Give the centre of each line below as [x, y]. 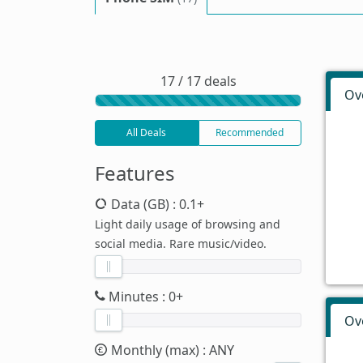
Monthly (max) [155, 350]
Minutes [134, 296]
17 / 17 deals [198, 81]
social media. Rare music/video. [181, 243]
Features [135, 173]
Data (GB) [140, 204]
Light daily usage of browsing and [188, 224]
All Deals [147, 132]
